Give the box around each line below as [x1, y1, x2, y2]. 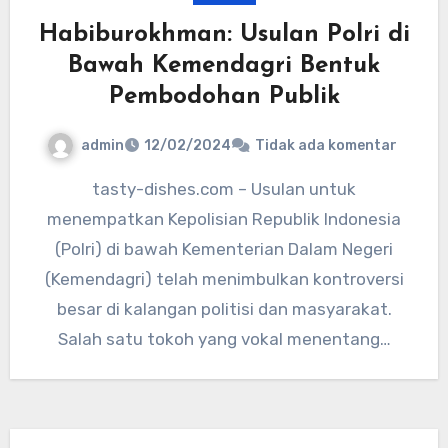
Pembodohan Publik [108, 84, 340, 109]
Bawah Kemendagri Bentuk [68, 53, 380, 78]
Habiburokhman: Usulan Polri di [38, 22, 410, 47]
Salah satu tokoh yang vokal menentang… [57, 329, 391, 350]
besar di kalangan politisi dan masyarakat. [56, 299, 392, 320]
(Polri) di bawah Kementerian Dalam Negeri [55, 239, 393, 260]
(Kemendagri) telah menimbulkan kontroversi [44, 269, 404, 290]
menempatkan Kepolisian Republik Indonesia [47, 209, 401, 230]
